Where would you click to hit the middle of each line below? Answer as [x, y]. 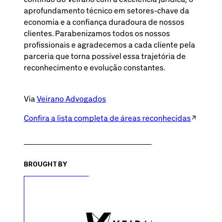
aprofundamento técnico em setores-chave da [107, 10]
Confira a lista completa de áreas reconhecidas [107, 118]
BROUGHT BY [46, 164]
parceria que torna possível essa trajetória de [105, 56]
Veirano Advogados [71, 99]
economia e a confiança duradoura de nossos [104, 22]
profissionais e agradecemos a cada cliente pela [110, 45]
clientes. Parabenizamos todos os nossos [97, 33]
